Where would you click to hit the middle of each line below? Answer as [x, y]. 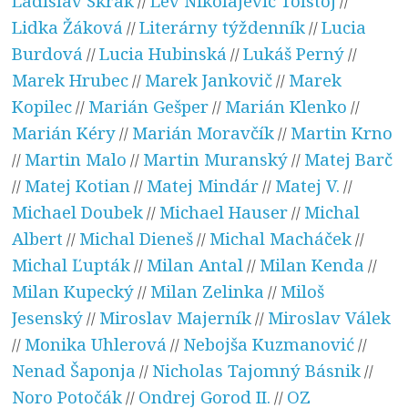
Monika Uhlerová [96, 343]
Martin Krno [342, 132]
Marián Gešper [149, 106]
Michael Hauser [224, 211]
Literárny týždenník [223, 26]
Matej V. [308, 185]
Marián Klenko [286, 106]
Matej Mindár [203, 185]
